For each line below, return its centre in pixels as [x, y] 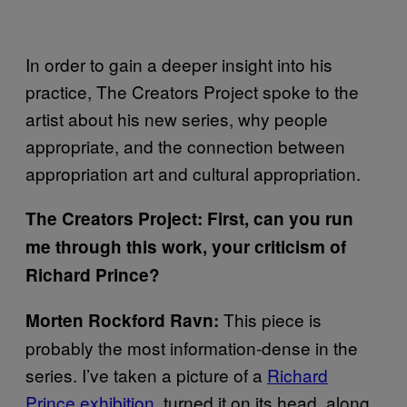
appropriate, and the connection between [185, 145]
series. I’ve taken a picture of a [146, 374]
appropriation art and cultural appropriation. [193, 173]
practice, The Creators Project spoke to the [192, 91]
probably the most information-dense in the [192, 347]
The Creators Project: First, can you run [189, 218]
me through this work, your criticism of [186, 246]
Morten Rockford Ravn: [124, 320]
